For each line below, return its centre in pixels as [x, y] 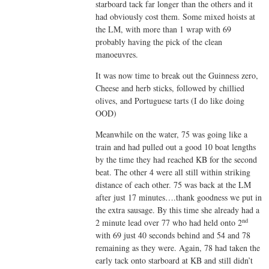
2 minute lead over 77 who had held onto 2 [169, 222]
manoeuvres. [117, 54]
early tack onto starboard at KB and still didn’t [174, 260]
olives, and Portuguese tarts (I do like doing [170, 100]
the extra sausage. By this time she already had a [178, 210]
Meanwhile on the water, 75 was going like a [172, 134]
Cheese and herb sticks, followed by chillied [170, 88]
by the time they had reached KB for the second [177, 159]
